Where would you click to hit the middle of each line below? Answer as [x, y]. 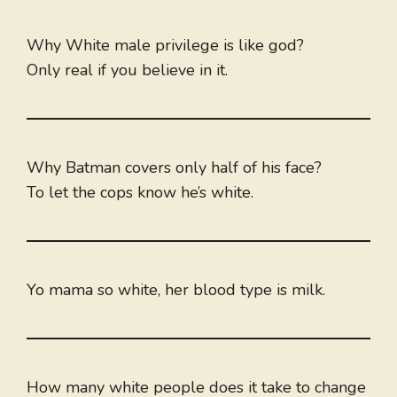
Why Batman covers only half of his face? [174, 168]
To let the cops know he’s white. [140, 193]
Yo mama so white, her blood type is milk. [176, 290]
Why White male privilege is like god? [165, 46]
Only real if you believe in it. [127, 70]
